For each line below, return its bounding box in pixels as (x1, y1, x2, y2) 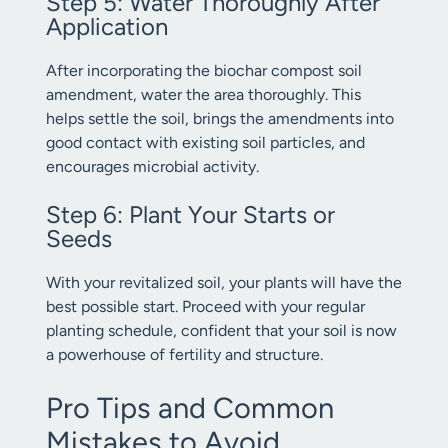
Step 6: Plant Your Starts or (46, 200, 335, 229)
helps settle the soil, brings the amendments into (46, 109, 394, 128)
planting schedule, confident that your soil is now (46, 321, 397, 340)
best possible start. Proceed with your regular (46, 297, 365, 316)
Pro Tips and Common (46, 390, 334, 425)
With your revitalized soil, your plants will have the (46, 273, 402, 292)
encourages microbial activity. (46, 157, 259, 176)
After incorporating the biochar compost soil (46, 61, 362, 80)
